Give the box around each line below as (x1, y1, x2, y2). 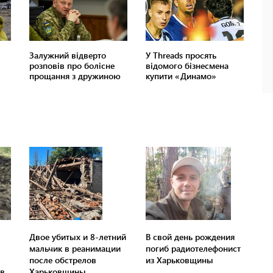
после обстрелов (29, 254, 97, 266)
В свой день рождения (145, 231, 235, 243)
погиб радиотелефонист (145, 243, 241, 255)
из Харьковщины (145, 254, 213, 266)
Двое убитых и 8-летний (29, 231, 127, 243)
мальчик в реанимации (29, 243, 121, 255)
